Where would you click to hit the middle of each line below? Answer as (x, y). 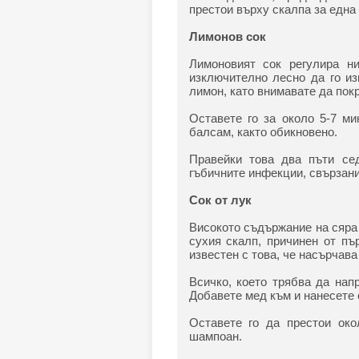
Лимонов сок (227, 36)
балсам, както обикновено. (263, 131)
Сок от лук (220, 200)
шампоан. (215, 336)
